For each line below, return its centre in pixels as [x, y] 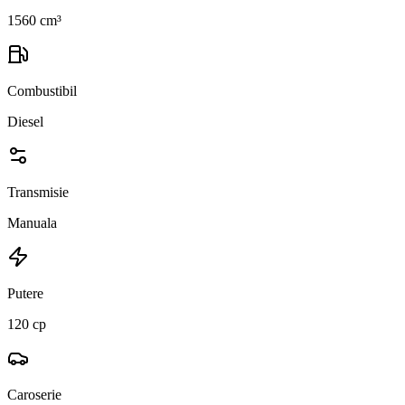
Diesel [25, 121]
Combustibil [42, 90]
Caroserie [34, 394]
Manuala [32, 222]
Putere [25, 293]
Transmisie [38, 192]
